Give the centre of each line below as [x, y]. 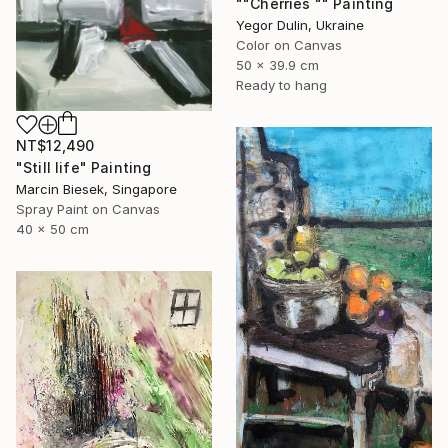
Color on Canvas [289, 44]
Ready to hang [281, 84]
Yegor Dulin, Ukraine [300, 24]
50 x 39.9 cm [277, 64]
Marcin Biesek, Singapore [96, 189]
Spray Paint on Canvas [88, 209]
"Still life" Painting [84, 168]
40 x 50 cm [52, 229]
